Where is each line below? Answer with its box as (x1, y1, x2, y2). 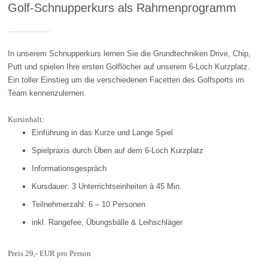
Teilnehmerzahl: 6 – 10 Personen (32, 200, 146, 209)
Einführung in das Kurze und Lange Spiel (32, 128, 173, 138)
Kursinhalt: (8, 115, 45, 124)
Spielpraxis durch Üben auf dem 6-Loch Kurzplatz (32, 146, 204, 156)
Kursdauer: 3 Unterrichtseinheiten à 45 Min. (32, 182, 182, 191)
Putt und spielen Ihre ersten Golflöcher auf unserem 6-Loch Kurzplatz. (8, 62, 251, 72)
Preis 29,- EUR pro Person (8, 249, 92, 258)
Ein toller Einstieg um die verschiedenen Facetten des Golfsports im (8, 75, 245, 85)
